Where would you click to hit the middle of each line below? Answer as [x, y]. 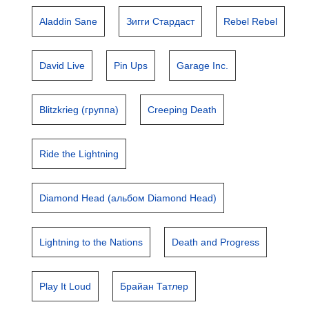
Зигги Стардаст [161, 21]
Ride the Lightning [79, 154]
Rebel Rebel [251, 21]
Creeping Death [182, 110]
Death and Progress [216, 242]
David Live [62, 66]
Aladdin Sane [69, 21]
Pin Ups [131, 66]
